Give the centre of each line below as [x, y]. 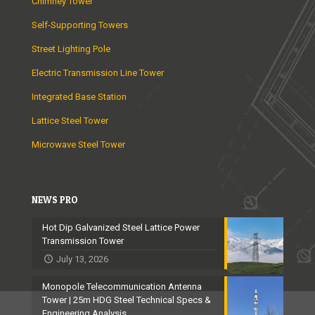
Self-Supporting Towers [80, 25]
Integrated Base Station [79, 97]
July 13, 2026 [83, 259]
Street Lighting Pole [71, 49]
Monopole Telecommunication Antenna [122, 287]
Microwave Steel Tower [78, 145]
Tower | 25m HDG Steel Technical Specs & [127, 300]
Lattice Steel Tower [70, 121]
